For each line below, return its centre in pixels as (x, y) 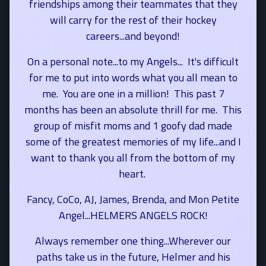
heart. (133, 174)
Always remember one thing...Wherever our (133, 241)
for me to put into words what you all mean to (133, 77)
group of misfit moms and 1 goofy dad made (133, 126)
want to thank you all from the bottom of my (133, 158)
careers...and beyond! (133, 36)
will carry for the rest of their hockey (133, 20)
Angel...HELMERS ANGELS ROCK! (133, 215)
